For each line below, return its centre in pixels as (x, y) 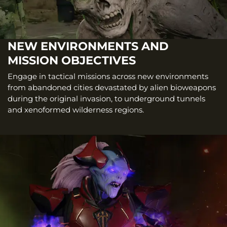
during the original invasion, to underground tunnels (106, 99)
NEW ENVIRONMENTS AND (88, 46)
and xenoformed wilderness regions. (76, 110)
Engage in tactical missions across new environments (108, 77)
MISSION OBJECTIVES (72, 60)
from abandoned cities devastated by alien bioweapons (112, 88)
